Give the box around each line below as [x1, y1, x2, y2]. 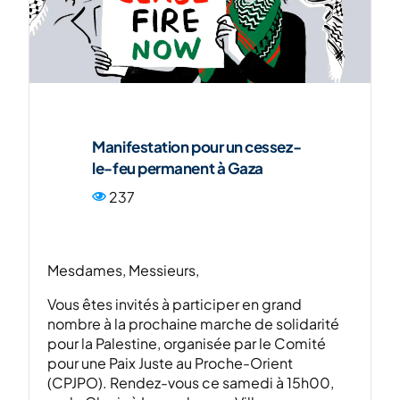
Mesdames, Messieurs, [47, 261, 200, 279]
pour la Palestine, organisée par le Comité [47, 334, 327, 353]
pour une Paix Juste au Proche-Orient [47, 354, 294, 372]
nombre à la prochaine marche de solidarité [47, 314, 340, 333]
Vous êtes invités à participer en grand [47, 295, 303, 313]
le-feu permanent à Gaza [92, 158, 263, 178]
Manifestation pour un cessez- [92, 137, 302, 156]
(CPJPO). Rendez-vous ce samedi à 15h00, [47, 373, 335, 392]
